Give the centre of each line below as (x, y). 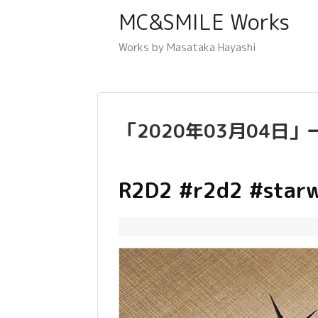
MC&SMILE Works (204, 22)
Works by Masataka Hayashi (187, 47)
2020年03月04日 (213, 131)
